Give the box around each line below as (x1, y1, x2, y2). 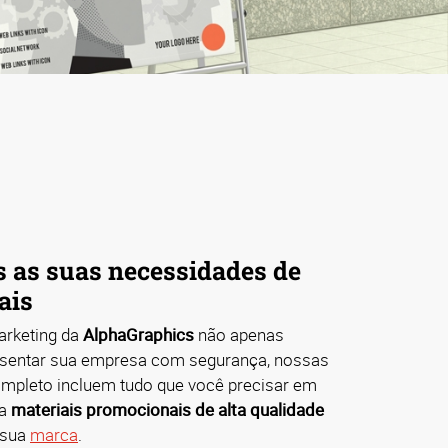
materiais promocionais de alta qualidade (11, 398, 324, 422)
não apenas (194, 323, 284, 347)
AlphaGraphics (83, 323, 194, 347)
